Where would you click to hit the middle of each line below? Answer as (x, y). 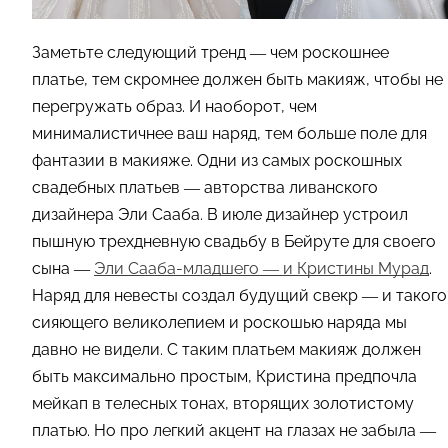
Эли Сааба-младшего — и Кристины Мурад (261, 268)
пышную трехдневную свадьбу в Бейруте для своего (234, 241)
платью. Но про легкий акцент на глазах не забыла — (234, 430)
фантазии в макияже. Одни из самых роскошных (217, 160)
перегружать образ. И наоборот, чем (174, 106)
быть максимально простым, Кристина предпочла (224, 376)
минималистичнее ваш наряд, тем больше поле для (229, 133)
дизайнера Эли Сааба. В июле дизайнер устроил (220, 214)
